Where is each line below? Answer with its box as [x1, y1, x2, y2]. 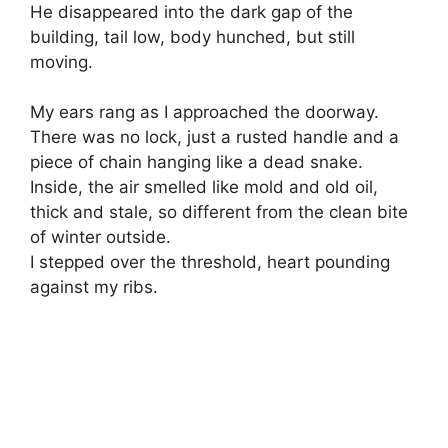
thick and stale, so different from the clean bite [30, 202, 408, 223]
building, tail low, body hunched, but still [30, 26, 355, 47]
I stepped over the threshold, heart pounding [30, 252, 390, 273]
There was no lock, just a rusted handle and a [30, 127, 399, 148]
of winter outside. [30, 227, 171, 248]
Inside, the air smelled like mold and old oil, [30, 177, 378, 198]
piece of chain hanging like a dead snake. [30, 152, 363, 173]
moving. [30, 51, 93, 72]
